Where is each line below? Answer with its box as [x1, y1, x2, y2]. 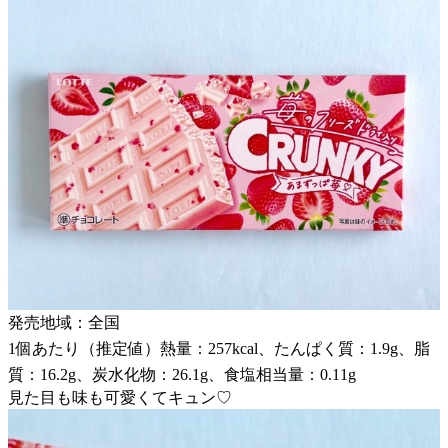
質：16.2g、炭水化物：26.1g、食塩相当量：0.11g [8, 365, 356, 383]
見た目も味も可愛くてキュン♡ [8, 388, 232, 406]
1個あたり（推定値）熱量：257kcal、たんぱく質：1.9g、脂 [8, 339, 430, 357]
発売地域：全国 [8, 313, 120, 331]
